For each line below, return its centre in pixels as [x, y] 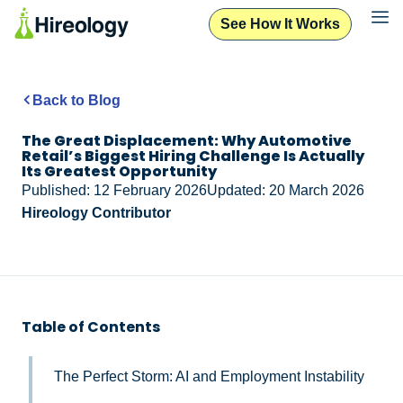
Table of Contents [91, 327]
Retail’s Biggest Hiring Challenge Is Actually [193, 156]
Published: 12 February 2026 [114, 190]
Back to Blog [76, 100]
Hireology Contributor [96, 212]
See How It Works [281, 23]
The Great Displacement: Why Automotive [187, 140]
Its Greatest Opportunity [119, 171]
